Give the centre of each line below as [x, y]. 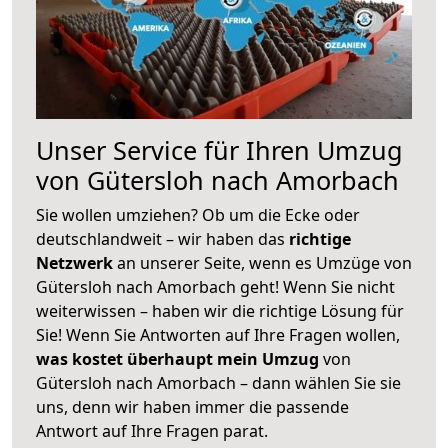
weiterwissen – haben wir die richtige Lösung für [220, 310]
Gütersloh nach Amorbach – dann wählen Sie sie [218, 382]
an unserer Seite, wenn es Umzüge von [264, 262]
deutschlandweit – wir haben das [162, 238]
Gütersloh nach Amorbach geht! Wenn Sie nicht [215, 286]
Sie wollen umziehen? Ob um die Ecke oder [198, 214]
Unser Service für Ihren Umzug [219, 149]
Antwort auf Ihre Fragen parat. [152, 430]
